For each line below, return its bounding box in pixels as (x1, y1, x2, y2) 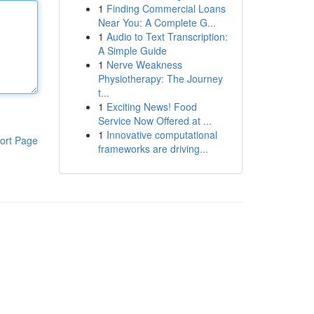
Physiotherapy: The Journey (97, 71, 223, 86)
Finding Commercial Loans (106, 1, 226, 15)
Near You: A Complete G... (97, 15, 216, 29)
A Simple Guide (97, 43, 167, 57)
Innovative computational (106, 128, 217, 142)
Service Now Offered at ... (97, 114, 212, 128)
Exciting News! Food (106, 100, 197, 114)
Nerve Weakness (106, 57, 182, 71)
